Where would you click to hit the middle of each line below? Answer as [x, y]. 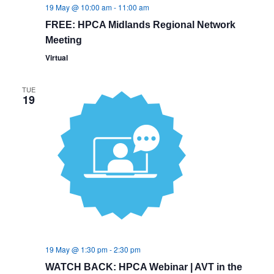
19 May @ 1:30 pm [76, 249]
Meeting [63, 40]
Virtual [56, 57]
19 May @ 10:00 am [78, 7]
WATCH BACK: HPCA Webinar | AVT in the [143, 267]
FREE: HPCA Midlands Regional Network [140, 25]
